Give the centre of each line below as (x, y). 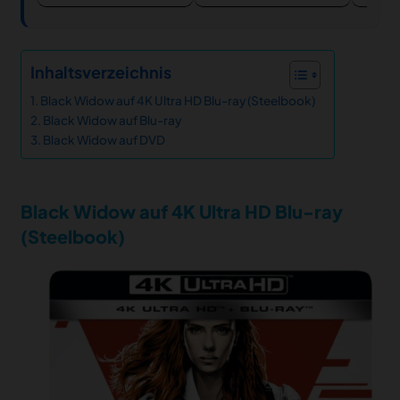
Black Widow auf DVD (104, 139)
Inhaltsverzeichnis (100, 71)
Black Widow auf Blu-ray (112, 120)
